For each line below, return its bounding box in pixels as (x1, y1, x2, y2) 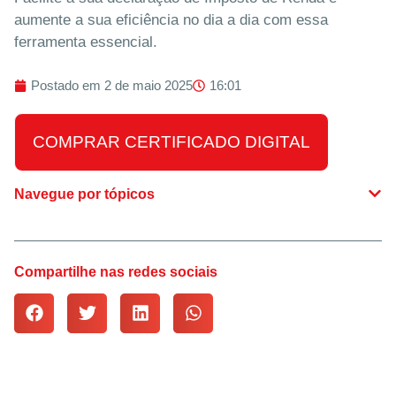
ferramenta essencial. (14, 34, 157, 51)
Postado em (31, 77, 101, 93)
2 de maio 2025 (104, 77, 193, 93)
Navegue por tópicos (14, 186, 155, 202)
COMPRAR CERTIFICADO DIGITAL (33, 132, 310, 151)
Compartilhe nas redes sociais (14, 263, 217, 279)
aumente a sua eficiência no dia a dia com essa (14, 11, 328, 29)
